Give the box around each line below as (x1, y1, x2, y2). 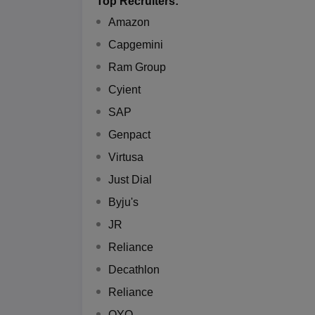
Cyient (108, 83, 141, 96)
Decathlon (108, 263, 160, 276)
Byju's (108, 195, 139, 208)
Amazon (108, 15, 150, 28)
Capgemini (108, 38, 163, 51)
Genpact (108, 128, 150, 141)
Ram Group (108, 60, 166, 73)
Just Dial (108, 173, 152, 186)
